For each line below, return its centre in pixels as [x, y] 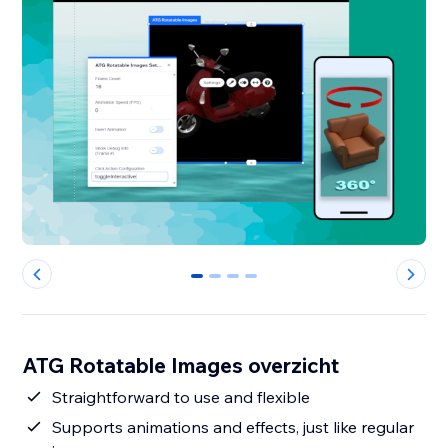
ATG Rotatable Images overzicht [181, 365]
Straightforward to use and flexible [181, 397]
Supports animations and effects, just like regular [233, 427]
